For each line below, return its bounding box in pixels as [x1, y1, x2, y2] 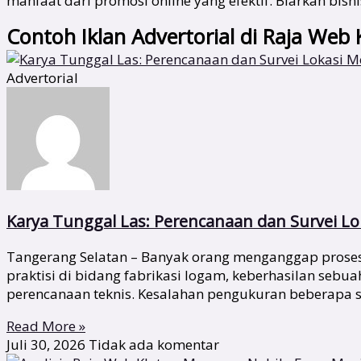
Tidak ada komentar [89, 335, 219, 355]
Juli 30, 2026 [6, 335, 89, 355]
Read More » [6, 317, 85, 336]
